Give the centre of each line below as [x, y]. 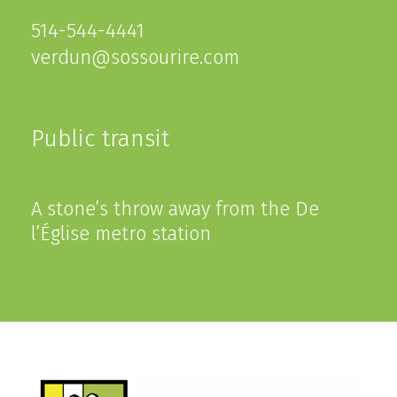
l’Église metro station [121, 233]
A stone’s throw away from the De [175, 208]
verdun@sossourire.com [135, 57]
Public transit [100, 138]
